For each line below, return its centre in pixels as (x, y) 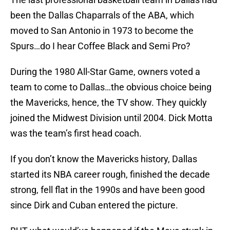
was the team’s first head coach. (76, 133)
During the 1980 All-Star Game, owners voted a (105, 72)
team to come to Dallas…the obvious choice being (111, 87)
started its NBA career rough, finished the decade (110, 175)
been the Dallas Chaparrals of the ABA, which (102, 15)
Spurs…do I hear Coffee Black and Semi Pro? (100, 46)
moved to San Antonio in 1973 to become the (102, 31)
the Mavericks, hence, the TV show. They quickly (109, 103)
